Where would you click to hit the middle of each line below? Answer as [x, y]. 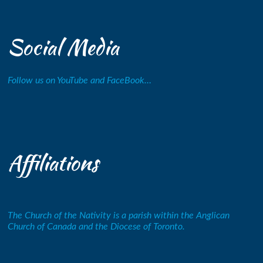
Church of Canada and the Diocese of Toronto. [97, 227]
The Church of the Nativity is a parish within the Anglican [119, 215]
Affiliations [53, 163]
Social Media [64, 47]
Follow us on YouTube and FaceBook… [80, 80]
